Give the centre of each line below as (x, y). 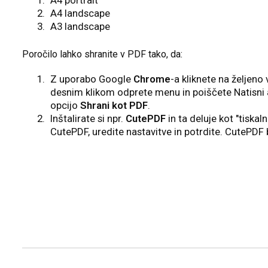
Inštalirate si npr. (88, 118)
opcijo (66, 105)
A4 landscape (80, 13)
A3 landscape (80, 27)
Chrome (152, 79)
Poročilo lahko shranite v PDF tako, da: (102, 54)
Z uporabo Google (92, 79)
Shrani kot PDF (114, 105)
